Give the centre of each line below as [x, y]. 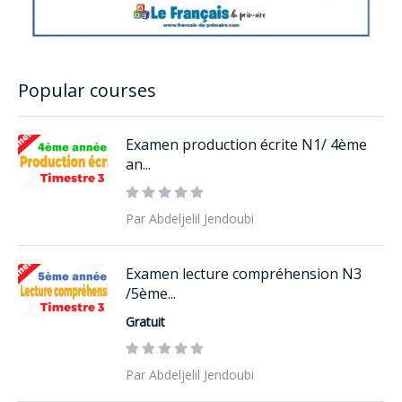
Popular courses [87, 91]
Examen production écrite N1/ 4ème [246, 145]
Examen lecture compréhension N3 [244, 274]
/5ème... [151, 294]
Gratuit [145, 322]
